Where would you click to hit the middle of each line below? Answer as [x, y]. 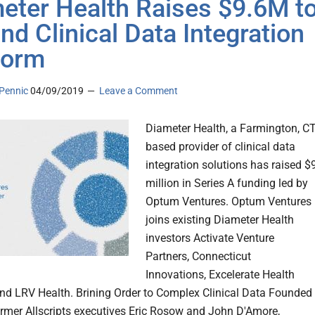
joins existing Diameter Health [220, 220]
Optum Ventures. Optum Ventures [229, 202]
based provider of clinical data [220, 147]
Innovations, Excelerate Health [220, 275]
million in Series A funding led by [227, 184]
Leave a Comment [139, 91]
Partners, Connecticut [198, 257]
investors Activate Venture [210, 238]
